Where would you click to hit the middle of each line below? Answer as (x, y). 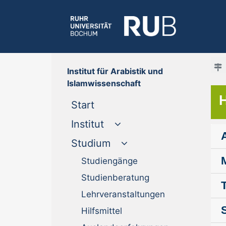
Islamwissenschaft (104, 83)
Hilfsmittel (102, 211)
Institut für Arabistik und (115, 71)
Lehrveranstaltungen (123, 194)
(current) (115, 104)
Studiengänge (109, 161)
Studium (91, 143)
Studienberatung (115, 178)
